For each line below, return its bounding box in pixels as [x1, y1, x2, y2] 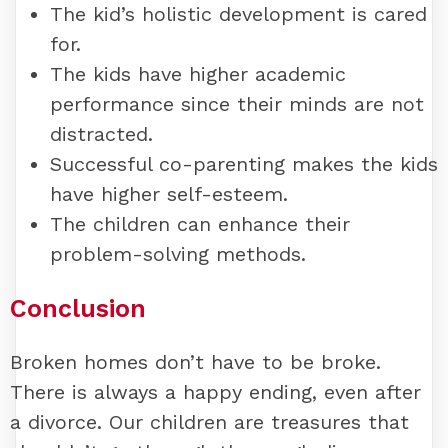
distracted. [50, 121, 153, 146]
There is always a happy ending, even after [10, 380, 421, 405]
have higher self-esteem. [50, 181, 288, 206]
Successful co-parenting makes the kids [50, 151, 438, 176]
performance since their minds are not [50, 91, 424, 116]
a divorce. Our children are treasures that [10, 410, 409, 435]
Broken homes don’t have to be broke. [10, 350, 381, 375]
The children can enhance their [50, 211, 350, 236]
